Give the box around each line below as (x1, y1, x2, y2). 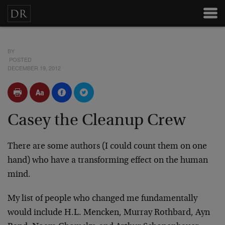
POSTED (8, 55, 32, 63)
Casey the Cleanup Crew (8, 113, 186, 130)
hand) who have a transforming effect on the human (8, 156, 208, 165)
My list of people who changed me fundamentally (8, 194, 197, 203)
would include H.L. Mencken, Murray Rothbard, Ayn (8, 208, 210, 217)
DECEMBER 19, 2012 (8, 64, 61, 72)
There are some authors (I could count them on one (8, 142, 207, 151)
